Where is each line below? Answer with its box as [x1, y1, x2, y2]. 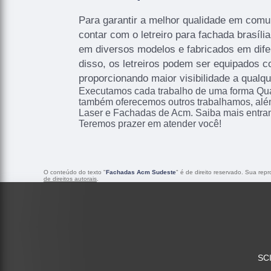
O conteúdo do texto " [44, 169, 106, 176]
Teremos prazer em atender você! [79, 118, 221, 129]
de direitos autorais [44, 175, 97, 183]
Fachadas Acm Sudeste [106, 169, 176, 176]
